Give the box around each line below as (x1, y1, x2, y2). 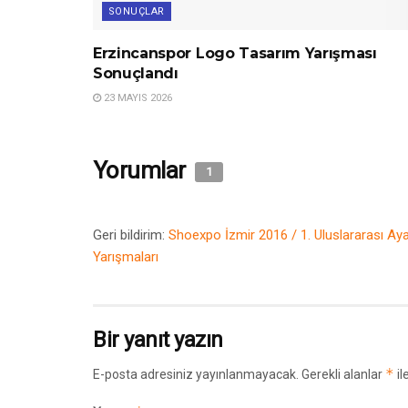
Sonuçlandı (93, 65, 178, 83)
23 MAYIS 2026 (101, 92, 172, 105)
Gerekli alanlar (301, 367, 385, 382)
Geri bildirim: (93, 227, 168, 244)
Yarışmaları (93, 249, 158, 266)
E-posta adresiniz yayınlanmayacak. (93, 367, 299, 382)
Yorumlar (93, 157, 191, 185)
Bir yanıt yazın (93, 327, 223, 353)
